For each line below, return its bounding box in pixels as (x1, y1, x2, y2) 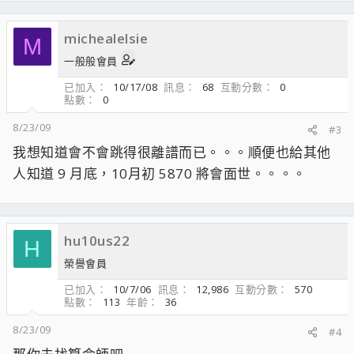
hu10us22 (64, 232, 130, 250)
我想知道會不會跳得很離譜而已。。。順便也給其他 (13, 143, 331, 161)
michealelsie (64, 29, 148, 47)
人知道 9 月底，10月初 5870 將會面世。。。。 (13, 164, 307, 183)
